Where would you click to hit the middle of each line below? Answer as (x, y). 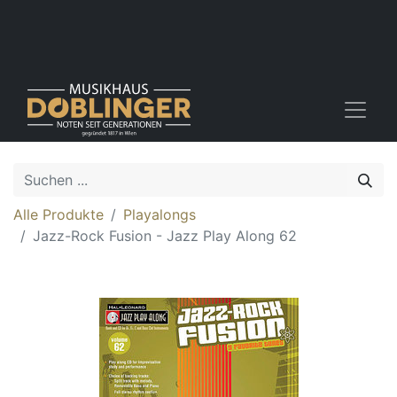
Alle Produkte (58, 214)
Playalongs (160, 214)
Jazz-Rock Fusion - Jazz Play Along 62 (165, 236)
